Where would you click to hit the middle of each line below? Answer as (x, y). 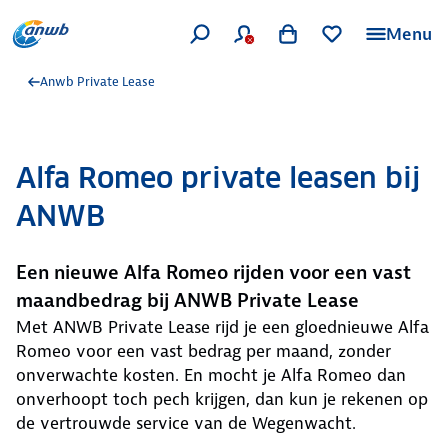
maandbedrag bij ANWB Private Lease (187, 300)
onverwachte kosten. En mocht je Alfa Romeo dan (211, 375)
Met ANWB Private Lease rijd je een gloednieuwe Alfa (222, 327)
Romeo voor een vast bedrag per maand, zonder (203, 351)
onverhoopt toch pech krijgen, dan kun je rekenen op (222, 399)
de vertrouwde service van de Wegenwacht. (186, 423)
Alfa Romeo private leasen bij (218, 178)
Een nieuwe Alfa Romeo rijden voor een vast (213, 272)
